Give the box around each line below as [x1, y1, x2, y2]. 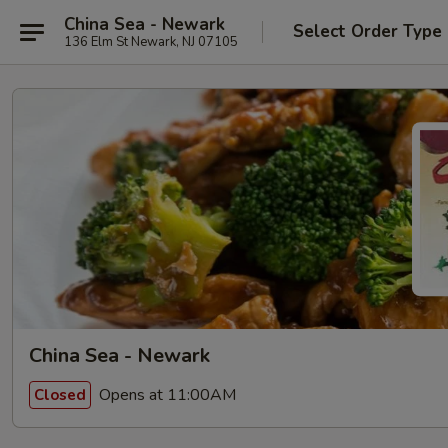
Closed [34, 384, 86, 405]
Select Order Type [293, 20, 442, 43]
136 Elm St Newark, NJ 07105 [64, 32, 238, 51]
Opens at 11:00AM [95, 383, 236, 406]
